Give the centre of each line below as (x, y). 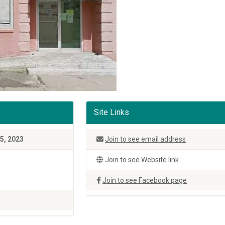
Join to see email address (145, 139)
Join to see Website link (142, 160)
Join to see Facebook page (145, 180)
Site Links (111, 112)
